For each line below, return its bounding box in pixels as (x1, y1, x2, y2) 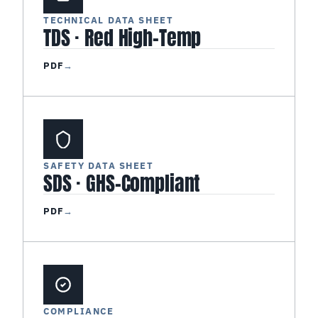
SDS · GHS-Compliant (52, 168, 201, 198)
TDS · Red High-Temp (50, 22, 202, 53)
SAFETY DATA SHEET (50, 159, 154, 172)
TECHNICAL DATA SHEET (50, 13, 174, 26)
